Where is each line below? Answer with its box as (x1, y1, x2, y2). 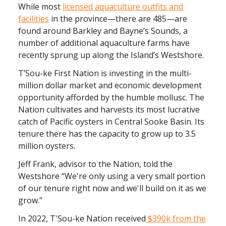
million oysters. (18, 140, 77, 151)
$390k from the (146, 213, 206, 224)
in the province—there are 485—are (49, 13, 187, 24)
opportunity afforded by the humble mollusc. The (18, 92, 204, 103)
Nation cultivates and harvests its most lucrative (18, 104, 200, 115)
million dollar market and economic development (18, 80, 202, 91)
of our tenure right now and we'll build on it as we (18, 183, 206, 194)
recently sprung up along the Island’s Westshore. (18, 49, 208, 61)
